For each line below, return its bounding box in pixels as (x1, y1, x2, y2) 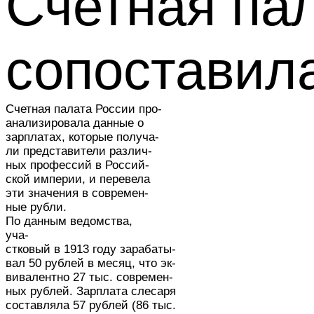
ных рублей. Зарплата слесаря (6, 285, 176, 298)
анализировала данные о (6, 116, 144, 130)
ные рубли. (6, 200, 67, 214)
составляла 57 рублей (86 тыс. (6, 299, 176, 312)
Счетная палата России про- (6, 102, 162, 116)
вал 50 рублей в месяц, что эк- (6, 257, 176, 270)
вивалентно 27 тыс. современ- (6, 271, 173, 284)
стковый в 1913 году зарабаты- (6, 243, 176, 256)
